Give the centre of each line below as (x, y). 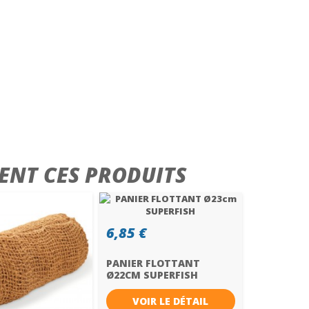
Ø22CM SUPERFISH (152, 275)
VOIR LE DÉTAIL (171, 301)
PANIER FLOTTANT (153, 263)
